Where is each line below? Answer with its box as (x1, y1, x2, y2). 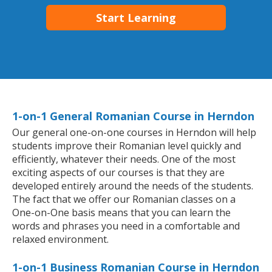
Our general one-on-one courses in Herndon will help (12, 126, 256, 140)
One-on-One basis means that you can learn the (12, 206, 231, 220)
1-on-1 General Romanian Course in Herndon (12, 109, 254, 124)
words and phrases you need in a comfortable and (12, 219, 240, 233)
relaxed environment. (12, 233, 109, 246)
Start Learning (96, 10, 176, 25)
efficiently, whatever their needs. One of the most (12, 152, 236, 166)
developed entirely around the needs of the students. (12, 179, 253, 193)
